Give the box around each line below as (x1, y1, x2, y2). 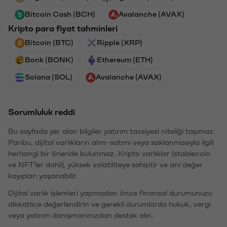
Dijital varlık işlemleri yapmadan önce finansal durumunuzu (8, 188, 212, 196)
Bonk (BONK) (25, 55, 73, 63)
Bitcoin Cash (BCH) (25, 10, 95, 17)
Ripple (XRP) (97, 38, 142, 46)
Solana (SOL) (25, 72, 72, 80)
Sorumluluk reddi (8, 107, 75, 116)
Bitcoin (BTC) (25, 38, 73, 46)
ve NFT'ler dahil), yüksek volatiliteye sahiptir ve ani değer (8, 160, 203, 168)
